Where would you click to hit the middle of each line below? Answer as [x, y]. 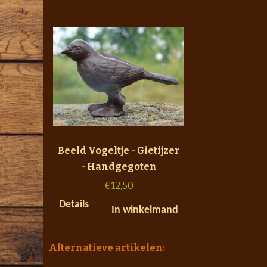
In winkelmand [145, 210]
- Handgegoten [119, 166]
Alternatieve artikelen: [107, 247]
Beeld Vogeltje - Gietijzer [119, 150]
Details [74, 204]
